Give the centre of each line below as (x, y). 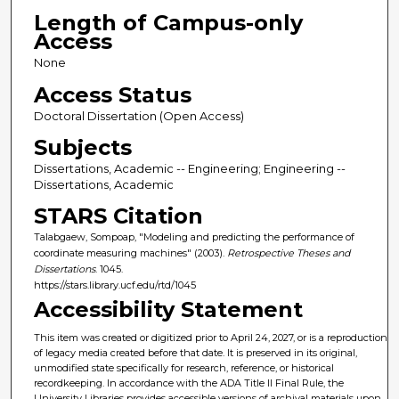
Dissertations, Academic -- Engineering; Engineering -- (189, 168)
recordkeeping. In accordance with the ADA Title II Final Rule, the (189, 383)
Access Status (112, 94)
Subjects (82, 147)
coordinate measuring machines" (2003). (130, 252)
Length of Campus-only (168, 23)
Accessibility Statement (169, 310)
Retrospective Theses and (288, 252)
